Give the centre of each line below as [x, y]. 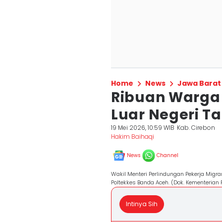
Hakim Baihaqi [133, 137]
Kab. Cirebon [196, 128]
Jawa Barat [199, 83]
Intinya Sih [142, 204]
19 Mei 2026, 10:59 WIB [143, 128]
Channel [167, 155]
